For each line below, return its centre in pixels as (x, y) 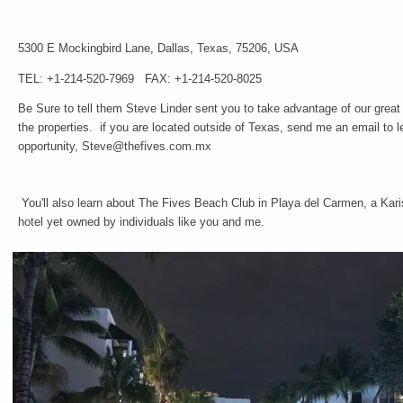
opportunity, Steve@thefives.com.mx (115, 147)
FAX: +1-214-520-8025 (203, 78)
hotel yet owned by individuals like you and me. (145, 222)
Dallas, (175, 48)
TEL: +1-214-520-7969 (76, 78)
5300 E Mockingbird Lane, (88, 48)
